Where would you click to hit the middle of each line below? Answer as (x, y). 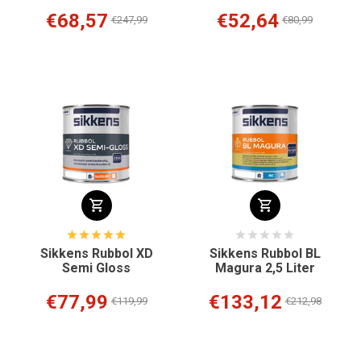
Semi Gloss (96, 268)
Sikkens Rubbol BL (265, 254)
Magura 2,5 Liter (265, 268)
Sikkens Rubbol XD (96, 254)
